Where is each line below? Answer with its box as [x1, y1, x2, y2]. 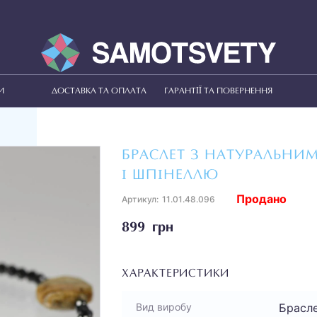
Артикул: [122, 194, 158, 204]
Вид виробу [136, 301, 192, 313]
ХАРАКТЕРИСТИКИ [122, 268, 230, 279]
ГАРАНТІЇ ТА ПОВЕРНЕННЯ [163, 86, 272, 96]
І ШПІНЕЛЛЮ [122, 168, 219, 183]
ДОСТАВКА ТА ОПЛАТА [52, 86, 146, 96]
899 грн [122, 221, 173, 235]
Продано [236, 192, 287, 206]
